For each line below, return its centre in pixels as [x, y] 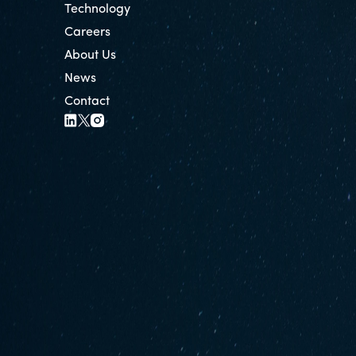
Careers [87, 33]
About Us [90, 56]
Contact [87, 102]
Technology [97, 10]
